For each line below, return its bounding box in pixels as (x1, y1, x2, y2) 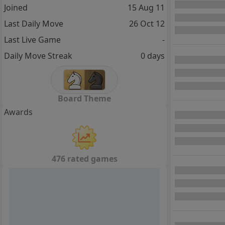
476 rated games (51, 153, 118, 164)
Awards (4, 106, 33, 118)
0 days (140, 50, 165, 62)
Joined (4, 2, 28, 14)
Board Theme (58, 92, 111, 104)
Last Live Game (4, 34, 61, 46)
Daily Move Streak (4, 50, 72, 62)
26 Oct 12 (129, 18, 165, 30)
